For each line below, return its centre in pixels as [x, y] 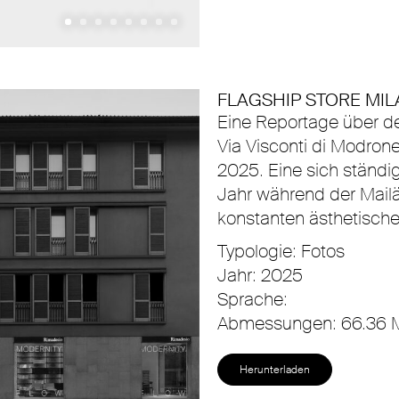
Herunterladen [275, 370]
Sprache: [252, 299]
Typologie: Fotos [281, 251]
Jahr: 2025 [260, 275]
